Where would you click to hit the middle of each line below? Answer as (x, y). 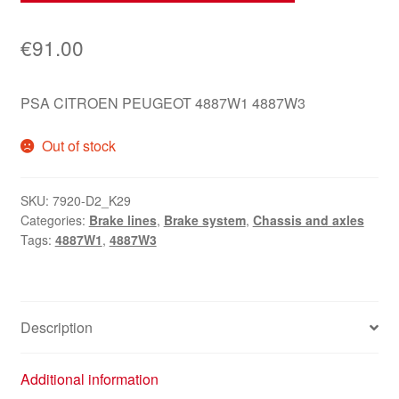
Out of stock (79, 145)
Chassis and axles (308, 220)
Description (56, 328)
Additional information (89, 379)
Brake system (204, 220)
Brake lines (122, 220)
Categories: (54, 220)
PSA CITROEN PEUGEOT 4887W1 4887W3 (163, 102)
